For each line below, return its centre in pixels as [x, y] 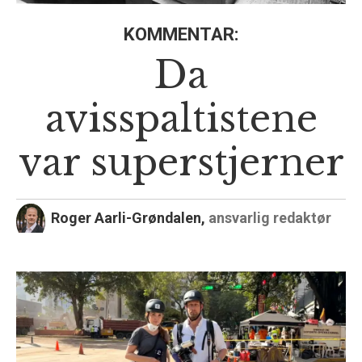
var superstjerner [181, 162]
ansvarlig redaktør [269, 218]
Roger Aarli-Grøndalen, [129, 218]
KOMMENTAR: [181, 34]
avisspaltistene [181, 118]
